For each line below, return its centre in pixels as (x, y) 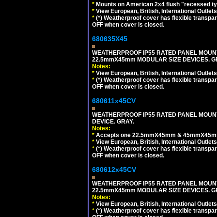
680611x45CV (114, 101)
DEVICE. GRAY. (113, 122)
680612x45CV (114, 170)
